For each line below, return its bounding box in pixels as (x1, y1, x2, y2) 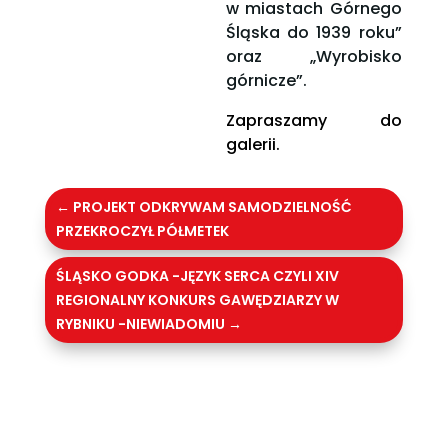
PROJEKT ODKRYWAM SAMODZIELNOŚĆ (72, 197, 352, 218)
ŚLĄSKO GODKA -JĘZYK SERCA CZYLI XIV (55, 266, 339, 287)
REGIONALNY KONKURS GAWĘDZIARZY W (55, 290, 339, 311)
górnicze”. (225, 69, 307, 93)
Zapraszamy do (225, 109, 402, 133)
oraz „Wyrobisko (225, 45, 402, 69)
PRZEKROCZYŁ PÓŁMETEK (55, 221, 229, 242)
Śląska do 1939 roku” (225, 21, 402, 45)
